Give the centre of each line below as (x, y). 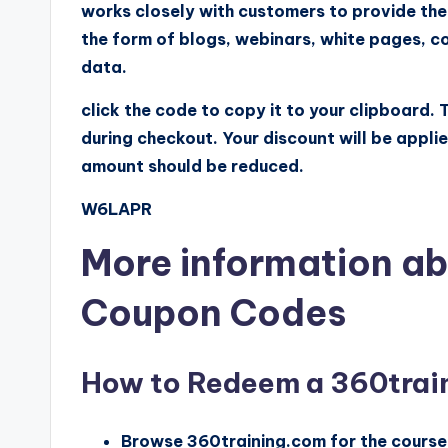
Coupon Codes (213, 312)
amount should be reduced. (192, 165)
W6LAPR (116, 208)
